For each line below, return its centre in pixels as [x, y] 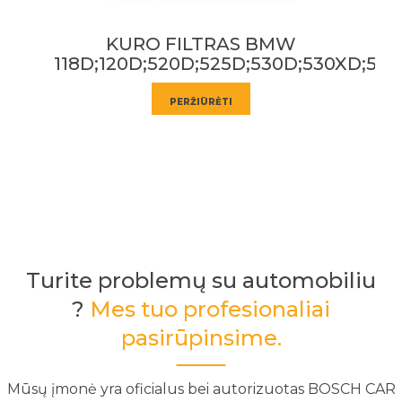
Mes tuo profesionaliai [210, 309]
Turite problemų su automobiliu [201, 280]
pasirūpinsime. [201, 337]
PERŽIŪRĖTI [259, 82]
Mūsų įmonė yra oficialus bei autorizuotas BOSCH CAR [201, 389]
